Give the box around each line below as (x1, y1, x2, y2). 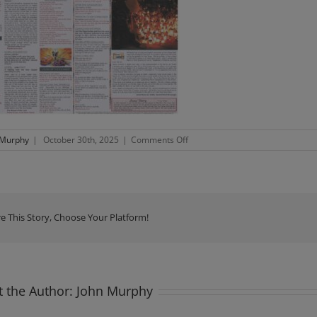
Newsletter (188, 146, 231, 158)
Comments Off (131, 134, 188, 146)
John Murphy (76, 282, 153, 299)
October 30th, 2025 (43, 134, 119, 146)
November (188, 184, 229, 196)
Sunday (188, 158, 217, 171)
